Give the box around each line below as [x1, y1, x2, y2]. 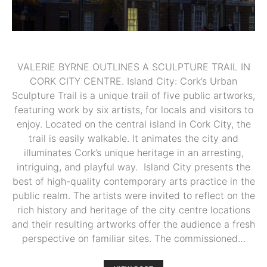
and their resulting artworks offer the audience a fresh [12, 218, 255, 230]
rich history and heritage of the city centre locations [17, 203, 250, 216]
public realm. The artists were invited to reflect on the [12, 189, 255, 201]
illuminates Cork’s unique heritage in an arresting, [23, 146, 244, 159]
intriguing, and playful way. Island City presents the [17, 160, 250, 173]
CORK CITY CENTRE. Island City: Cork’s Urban [30, 74, 237, 87]
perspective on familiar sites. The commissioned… [21, 232, 246, 244]
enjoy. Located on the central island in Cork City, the [16, 117, 251, 130]
